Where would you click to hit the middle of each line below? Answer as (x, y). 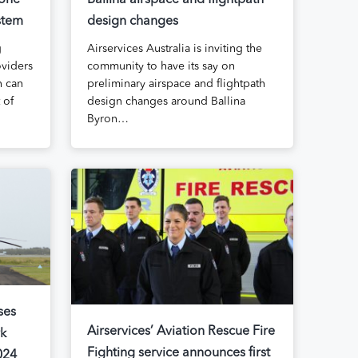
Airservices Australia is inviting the (174, 49)
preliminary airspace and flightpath (176, 84)
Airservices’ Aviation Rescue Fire (181, 332)
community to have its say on (161, 67)
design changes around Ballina (166, 102)
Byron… (107, 119)
